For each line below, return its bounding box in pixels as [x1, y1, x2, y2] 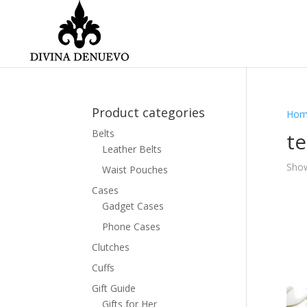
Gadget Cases [102, 199, 164, 212]
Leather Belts [102, 143, 162, 156]
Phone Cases [102, 220, 161, 233]
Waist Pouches [102, 163, 169, 176]
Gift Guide [92, 282, 136, 295]
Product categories [92, 104, 206, 121]
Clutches [92, 241, 130, 254]
